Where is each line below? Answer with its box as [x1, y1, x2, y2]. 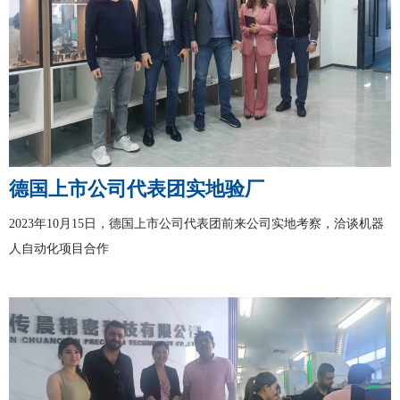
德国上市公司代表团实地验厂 [9, 178, 264, 201]
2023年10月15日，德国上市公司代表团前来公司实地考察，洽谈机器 [9, 217, 384, 231]
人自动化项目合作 [9, 242, 130, 256]
